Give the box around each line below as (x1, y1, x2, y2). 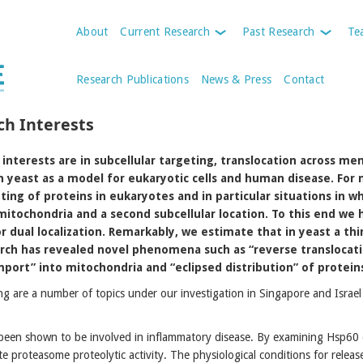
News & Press (200, 73, 272, 86)
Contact (284, 73, 325, 86)
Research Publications (76, 73, 189, 86)
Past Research (241, 25, 315, 38)
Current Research (120, 25, 210, 38)
